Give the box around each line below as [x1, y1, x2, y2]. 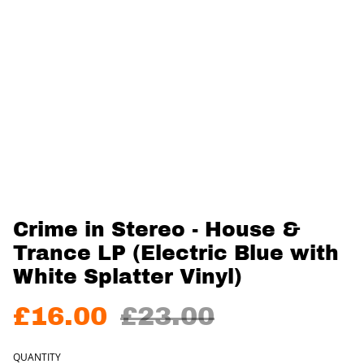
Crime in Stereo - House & [13, 219, 300, 241]
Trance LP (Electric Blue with [13, 242, 339, 265]
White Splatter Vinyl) [13, 266, 242, 288]
